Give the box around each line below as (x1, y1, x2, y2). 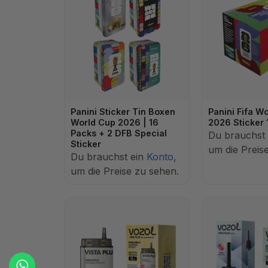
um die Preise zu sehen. (71, 165, 179, 177)
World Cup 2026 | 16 (71, 117, 159, 127)
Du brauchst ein (71, 151, 147, 163)
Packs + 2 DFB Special (71, 128, 167, 138)
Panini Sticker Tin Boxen (71, 106, 175, 117)
